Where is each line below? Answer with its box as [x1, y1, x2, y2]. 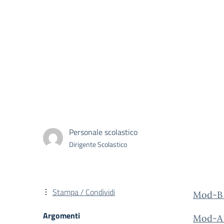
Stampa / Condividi [52, 186, 115, 198]
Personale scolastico [69, 125, 137, 138]
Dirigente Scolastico [69, 138, 127, 149]
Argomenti [43, 209, 80, 221]
